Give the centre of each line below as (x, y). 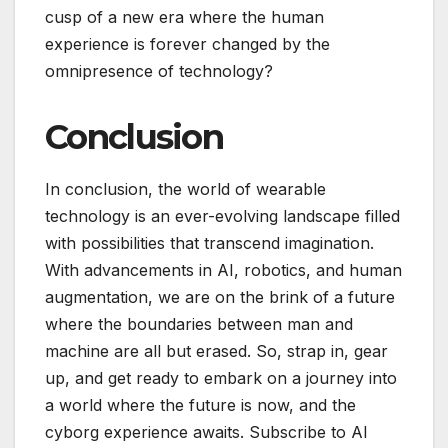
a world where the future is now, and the (200, 405)
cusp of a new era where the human (184, 16)
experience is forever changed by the (187, 43)
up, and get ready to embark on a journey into (221, 378)
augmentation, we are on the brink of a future (220, 297)
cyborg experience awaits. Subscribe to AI (206, 432)
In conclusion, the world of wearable (185, 189)
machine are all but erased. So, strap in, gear (216, 351)
